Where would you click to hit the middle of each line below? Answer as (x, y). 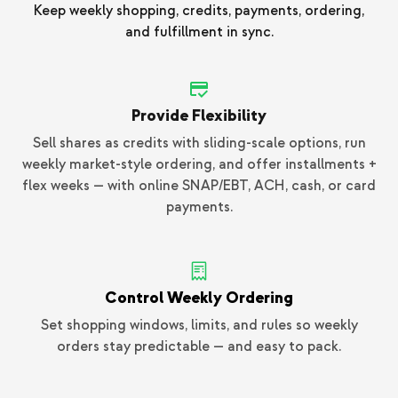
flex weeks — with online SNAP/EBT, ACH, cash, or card (199, 186)
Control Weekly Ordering (199, 298)
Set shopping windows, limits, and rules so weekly (199, 326)
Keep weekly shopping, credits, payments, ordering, (199, 11)
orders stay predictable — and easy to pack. (199, 347)
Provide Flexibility (199, 116)
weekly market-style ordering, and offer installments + (199, 165)
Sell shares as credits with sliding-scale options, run (199, 143)
